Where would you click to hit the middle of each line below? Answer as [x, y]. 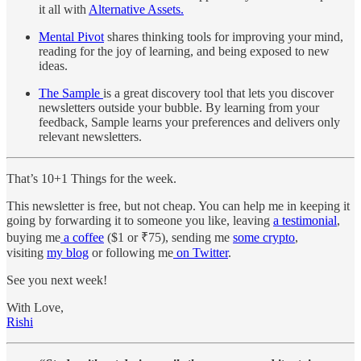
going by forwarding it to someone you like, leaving [140, 221]
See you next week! [57, 280]
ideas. [53, 66]
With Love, [35, 308]
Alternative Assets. [136, 10]
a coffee [82, 238]
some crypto [264, 238]
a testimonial [305, 221]
